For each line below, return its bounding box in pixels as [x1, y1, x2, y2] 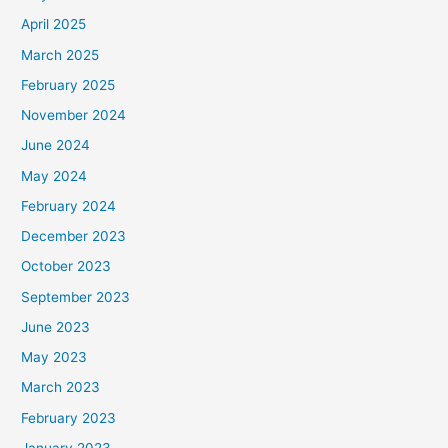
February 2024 [21, 197, 117, 214]
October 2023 [21, 258, 112, 275]
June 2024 [21, 137, 91, 154]
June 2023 [21, 318, 91, 335]
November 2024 [21, 107, 127, 124]
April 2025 [21, 16, 87, 33]
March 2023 [21, 379, 101, 396]
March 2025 [21, 46, 100, 63]
